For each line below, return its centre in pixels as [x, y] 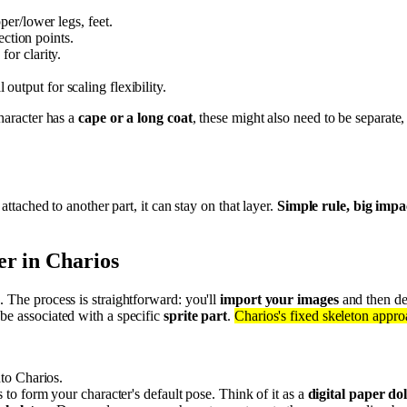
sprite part [196, 315]
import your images [279, 299]
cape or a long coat [135, 118]
